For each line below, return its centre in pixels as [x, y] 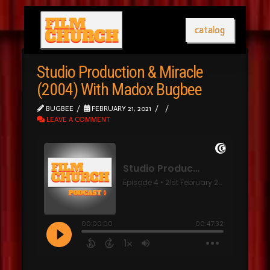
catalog [210, 30]
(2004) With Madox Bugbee [119, 89]
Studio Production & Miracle [120, 72]
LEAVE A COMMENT [77, 119]
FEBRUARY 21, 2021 [121, 108]
